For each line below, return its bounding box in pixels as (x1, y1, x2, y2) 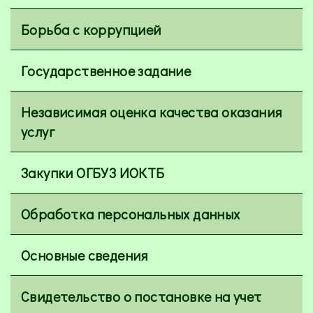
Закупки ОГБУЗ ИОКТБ (21, 163, 165, 182)
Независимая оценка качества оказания (21, 103, 282, 122)
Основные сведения (21, 246, 148, 265)
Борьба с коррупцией (21, 20, 161, 39)
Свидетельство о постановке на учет (21, 287, 262, 306)
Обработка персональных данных (21, 205, 240, 224)
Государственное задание (21, 61, 191, 80)
